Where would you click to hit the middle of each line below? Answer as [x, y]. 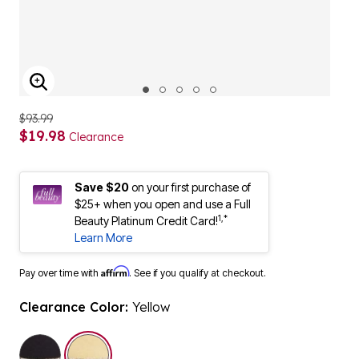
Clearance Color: [76, 307]
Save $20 [102, 187]
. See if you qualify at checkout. [198, 273]
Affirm [115, 271]
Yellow [151, 307]
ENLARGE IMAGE [97, 92]
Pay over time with [60, 273]
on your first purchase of [191, 187]
